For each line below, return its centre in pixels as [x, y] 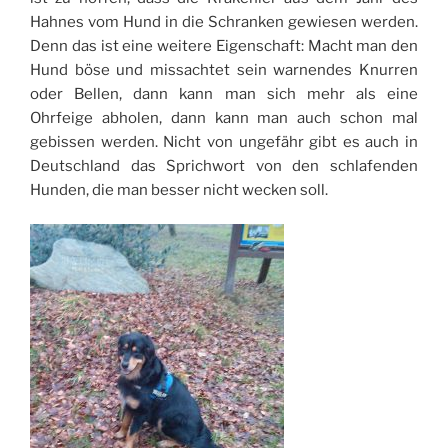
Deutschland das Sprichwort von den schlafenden [224, 165]
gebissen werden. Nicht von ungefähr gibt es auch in [224, 141]
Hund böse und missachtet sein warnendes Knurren [224, 69]
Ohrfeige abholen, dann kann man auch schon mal [224, 117]
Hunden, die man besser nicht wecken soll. [179, 189]
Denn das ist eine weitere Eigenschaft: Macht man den [224, 45]
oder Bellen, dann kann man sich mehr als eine [224, 93]
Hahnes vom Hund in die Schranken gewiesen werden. [224, 21]
